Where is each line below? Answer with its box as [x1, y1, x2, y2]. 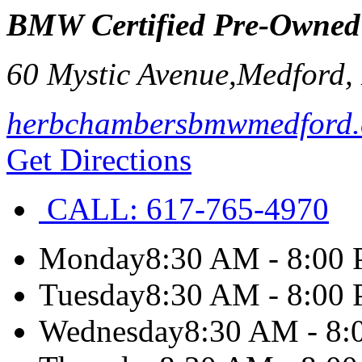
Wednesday [39, 314, 184, 348]
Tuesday [39, 277, 145, 312]
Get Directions [6, 142, 192, 177]
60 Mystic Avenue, [6, 57, 237, 91]
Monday [39, 241, 145, 276]
